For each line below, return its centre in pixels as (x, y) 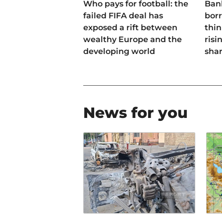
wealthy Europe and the (133, 40)
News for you (136, 113)
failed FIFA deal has (123, 16)
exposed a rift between (130, 28)
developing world (119, 52)
